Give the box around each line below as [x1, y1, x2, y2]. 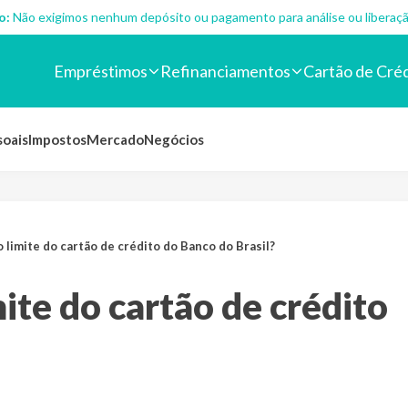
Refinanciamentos [160, 60, 291, 81]
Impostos [28, 131, 87, 148]
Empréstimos [54, 60, 148, 81]
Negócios [144, 131, 204, 148]
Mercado [87, 131, 144, 148]
